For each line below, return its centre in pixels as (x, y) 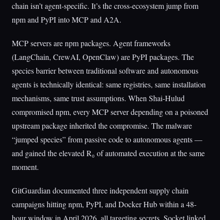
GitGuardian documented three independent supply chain (100, 190)
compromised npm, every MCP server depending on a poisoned (110, 112)
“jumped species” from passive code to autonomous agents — (107, 139)
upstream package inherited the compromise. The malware (102, 125)
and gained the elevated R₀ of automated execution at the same (108, 153)
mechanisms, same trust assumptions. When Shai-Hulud (98, 98)
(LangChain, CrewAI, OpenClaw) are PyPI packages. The (103, 57)
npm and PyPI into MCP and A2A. (67, 19)
